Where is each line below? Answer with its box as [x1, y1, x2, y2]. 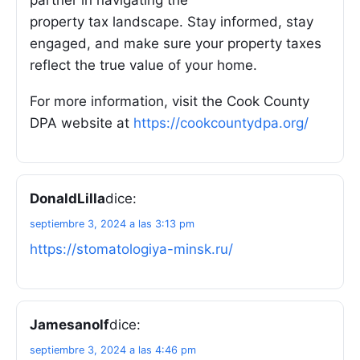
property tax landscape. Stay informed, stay [30, 13, 313, 30]
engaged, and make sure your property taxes [30, 35, 321, 51]
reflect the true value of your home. [30, 56, 257, 73]
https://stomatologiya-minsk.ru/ [30, 241, 233, 258]
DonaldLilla [30, 190, 105, 207]
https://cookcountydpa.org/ [133, 115, 309, 132]
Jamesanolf [30, 316, 109, 333]
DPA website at [30, 115, 133, 132]
